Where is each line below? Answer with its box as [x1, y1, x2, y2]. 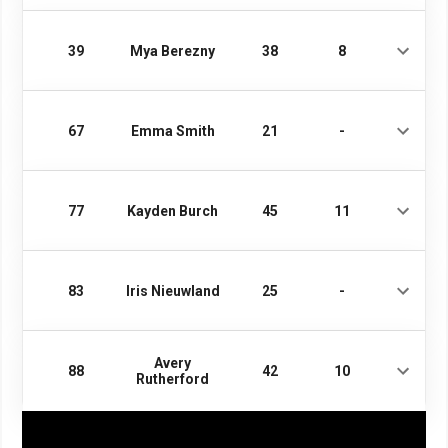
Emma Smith [130, 123, 215, 139]
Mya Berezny [130, 43, 216, 59]
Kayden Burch [127, 203, 219, 219]
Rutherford [136, 371, 210, 387]
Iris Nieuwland [125, 283, 220, 299]
